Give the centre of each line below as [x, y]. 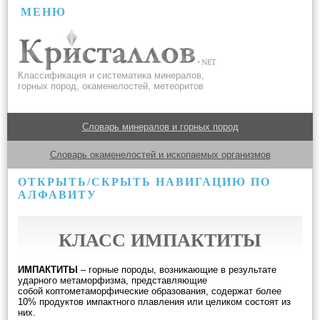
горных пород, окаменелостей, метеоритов [111, 86]
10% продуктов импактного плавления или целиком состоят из [154, 302]
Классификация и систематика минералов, [111, 75]
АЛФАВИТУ [57, 195]
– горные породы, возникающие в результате [177, 270]
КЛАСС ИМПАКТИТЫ [160, 240]
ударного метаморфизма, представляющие [112, 280]
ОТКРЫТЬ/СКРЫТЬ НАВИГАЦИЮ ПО [144, 182]
